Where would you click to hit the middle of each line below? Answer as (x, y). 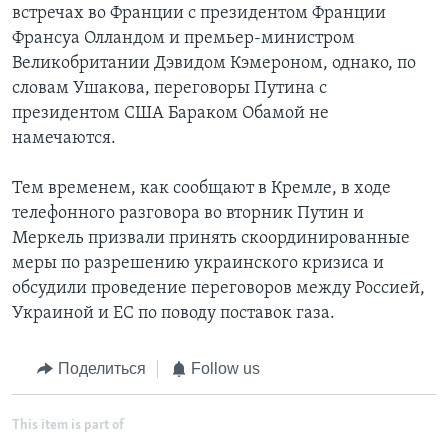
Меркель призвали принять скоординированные (211, 239)
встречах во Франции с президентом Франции (199, 14)
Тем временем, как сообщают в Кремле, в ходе (201, 189)
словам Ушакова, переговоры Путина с (169, 89)
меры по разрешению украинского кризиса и (198, 264)
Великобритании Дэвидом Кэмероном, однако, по (214, 64)
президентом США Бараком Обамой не (170, 114)
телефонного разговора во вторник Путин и (188, 214)
